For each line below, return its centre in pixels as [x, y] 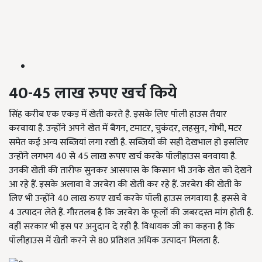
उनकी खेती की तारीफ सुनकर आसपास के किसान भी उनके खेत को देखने [130, 171]
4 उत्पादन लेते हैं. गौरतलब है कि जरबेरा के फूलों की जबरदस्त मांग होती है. [131, 213]
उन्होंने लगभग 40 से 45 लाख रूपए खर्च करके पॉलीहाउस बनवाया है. [123, 157]
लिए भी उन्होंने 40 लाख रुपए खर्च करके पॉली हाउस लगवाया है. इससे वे [128, 199]
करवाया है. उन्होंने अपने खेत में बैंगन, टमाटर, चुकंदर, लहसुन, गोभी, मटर [125, 129]
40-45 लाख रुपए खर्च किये [93, 94]
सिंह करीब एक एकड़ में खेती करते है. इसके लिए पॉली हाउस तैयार [118, 115]
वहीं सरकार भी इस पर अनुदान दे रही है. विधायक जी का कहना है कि [122, 227]
